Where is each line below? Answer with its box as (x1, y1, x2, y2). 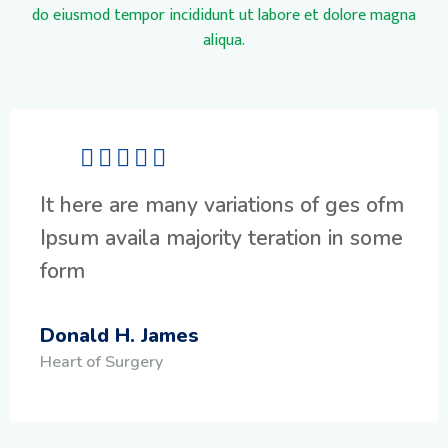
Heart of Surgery (40, 350, 163, 373)
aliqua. (203, 26, 245, 54)
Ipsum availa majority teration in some (40, 223, 403, 252)
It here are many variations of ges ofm (40, 190, 404, 219)
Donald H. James (40, 321, 199, 349)
